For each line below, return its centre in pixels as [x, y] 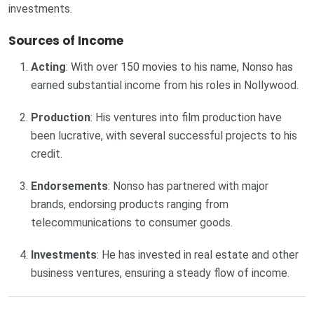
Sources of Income [66, 41]
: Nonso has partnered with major [188, 186]
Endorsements [69, 186]
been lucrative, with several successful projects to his [164, 136]
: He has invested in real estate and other [198, 255]
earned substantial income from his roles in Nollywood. [165, 86]
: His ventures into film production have [186, 118]
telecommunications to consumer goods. [132, 223]
